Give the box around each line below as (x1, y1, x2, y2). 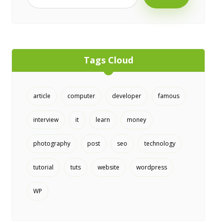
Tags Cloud (83, 54, 133, 66)
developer (111, 92, 141, 100)
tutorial (33, 163, 54, 171)
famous (158, 92, 179, 100)
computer (67, 92, 95, 100)
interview (33, 115, 58, 124)
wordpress (136, 163, 167, 171)
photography (33, 139, 70, 148)
